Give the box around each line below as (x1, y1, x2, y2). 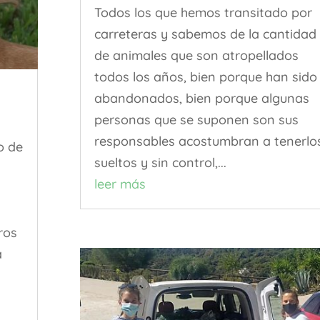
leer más (94, 175, 146, 192)
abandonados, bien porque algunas (94, 89, 309, 106)
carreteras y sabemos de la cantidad (94, 25, 316, 42)
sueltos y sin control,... (94, 154, 226, 171)
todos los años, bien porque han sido (94, 68, 317, 85)
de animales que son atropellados (94, 46, 299, 64)
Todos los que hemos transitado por (94, 4, 312, 21)
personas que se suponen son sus (94, 111, 299, 128)
